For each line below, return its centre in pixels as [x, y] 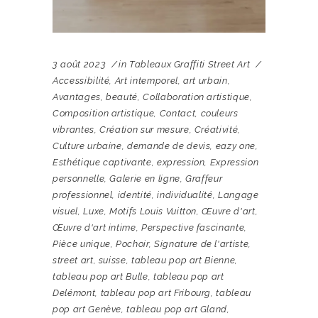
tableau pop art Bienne [183, 261]
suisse [112, 261]
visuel [65, 212]
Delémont [74, 293]
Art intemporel [146, 81]
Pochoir [132, 244]
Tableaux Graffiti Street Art [190, 65]
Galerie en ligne [145, 179]
